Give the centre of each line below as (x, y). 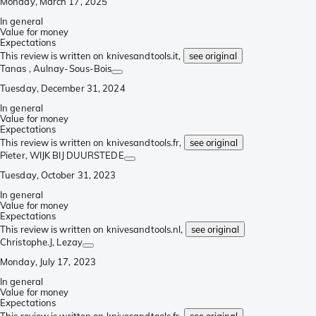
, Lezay (67, 242)
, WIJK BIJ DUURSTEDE (74, 156)
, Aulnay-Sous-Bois (70, 69)
